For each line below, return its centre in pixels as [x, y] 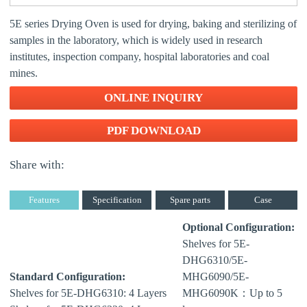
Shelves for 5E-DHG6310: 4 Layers [88, 293]
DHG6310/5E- [215, 260]
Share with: [37, 165]
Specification [117, 200]
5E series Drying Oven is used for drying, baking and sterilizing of [153, 24]
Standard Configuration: [67, 276]
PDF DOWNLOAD [153, 130]
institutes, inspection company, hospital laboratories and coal [139, 57]
